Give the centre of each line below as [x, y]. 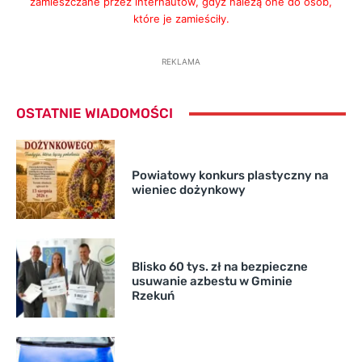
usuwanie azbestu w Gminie [212, 282]
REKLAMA [181, 62]
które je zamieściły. [181, 19]
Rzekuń [153, 296]
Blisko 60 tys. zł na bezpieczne [219, 267]
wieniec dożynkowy [188, 190]
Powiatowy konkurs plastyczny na [230, 176]
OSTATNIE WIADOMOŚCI [95, 114]
